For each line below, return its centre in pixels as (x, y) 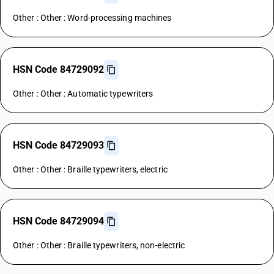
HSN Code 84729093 (58, 145)
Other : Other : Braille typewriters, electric (90, 169)
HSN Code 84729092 (58, 69)
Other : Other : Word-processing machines (92, 18)
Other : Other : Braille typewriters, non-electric (99, 245)
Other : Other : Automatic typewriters (83, 94)
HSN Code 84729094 (58, 221)
